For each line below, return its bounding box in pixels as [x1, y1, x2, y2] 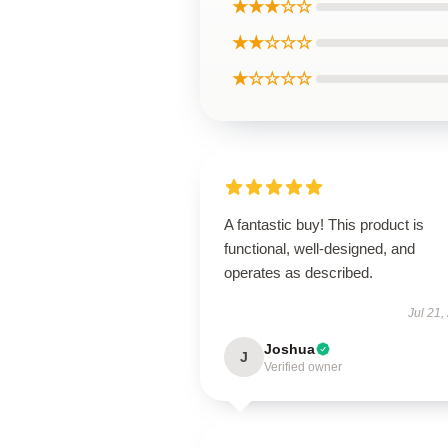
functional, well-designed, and [224, 240, 415, 257]
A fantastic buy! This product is [224, 216, 424, 233]
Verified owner [264, 360, 342, 374]
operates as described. [224, 264, 373, 281]
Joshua [264, 341, 315, 357]
